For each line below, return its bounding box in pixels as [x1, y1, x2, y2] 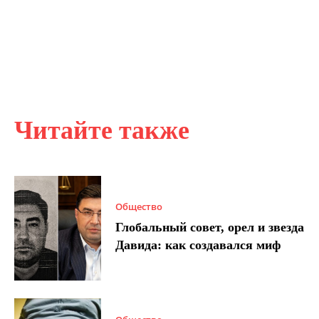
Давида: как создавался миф [115, 237, 281, 252]
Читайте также [14, 115, 189, 145]
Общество [115, 199, 163, 213]
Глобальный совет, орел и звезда [115, 219, 305, 234]
